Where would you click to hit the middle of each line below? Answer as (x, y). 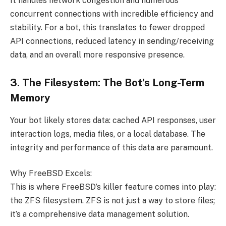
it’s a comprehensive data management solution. (100, 214)
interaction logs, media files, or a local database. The (108, 134)
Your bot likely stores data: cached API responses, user (113, 120)
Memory (30, 98)
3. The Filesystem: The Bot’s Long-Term (107, 83)
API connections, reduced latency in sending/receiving (112, 41)
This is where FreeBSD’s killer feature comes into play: (113, 187)
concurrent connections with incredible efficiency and (112, 14)
